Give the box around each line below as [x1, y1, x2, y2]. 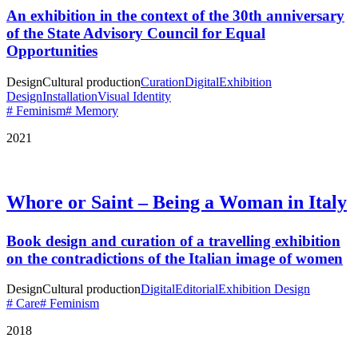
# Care [6, 296, 40, 311]
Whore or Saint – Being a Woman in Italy [6, 191, 347, 213]
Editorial [175, 282, 218, 296]
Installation [42, 89, 97, 103]
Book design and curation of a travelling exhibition [6, 232, 340, 249]
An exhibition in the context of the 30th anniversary [6, 7, 344, 25]
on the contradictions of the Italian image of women [6, 249, 343, 267]
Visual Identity [97, 89, 171, 103]
